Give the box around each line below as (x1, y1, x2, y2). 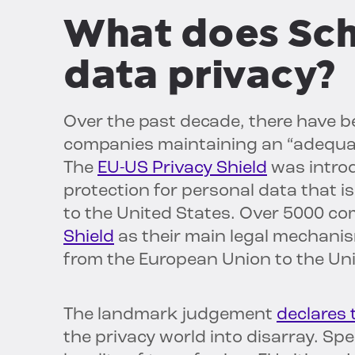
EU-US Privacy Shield (97, 159, 267, 178)
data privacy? (63, 52, 334, 98)
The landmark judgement (63, 306, 277, 325)
